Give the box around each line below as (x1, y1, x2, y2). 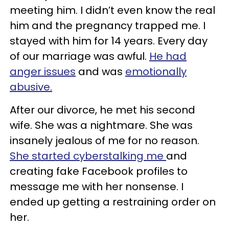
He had (149, 49, 187, 63)
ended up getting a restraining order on (10, 195, 216, 209)
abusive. (10, 80, 52, 94)
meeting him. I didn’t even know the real (10, 3, 215, 17)
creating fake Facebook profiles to (10, 164, 188, 178)
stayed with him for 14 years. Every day (10, 34, 208, 48)
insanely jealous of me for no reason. (10, 133, 199, 148)
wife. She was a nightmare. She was (10, 118, 193, 132)
